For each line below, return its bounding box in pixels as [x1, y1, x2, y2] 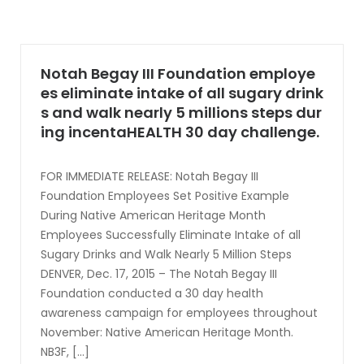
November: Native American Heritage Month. [41, 324, 293, 340]
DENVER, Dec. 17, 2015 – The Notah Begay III [41, 266, 277, 282]
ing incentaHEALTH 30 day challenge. [41, 122, 319, 142]
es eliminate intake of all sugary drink [41, 83, 323, 103]
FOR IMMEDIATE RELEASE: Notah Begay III [41, 168, 258, 184]
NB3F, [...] [41, 344, 89, 360]
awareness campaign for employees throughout [41, 305, 318, 321]
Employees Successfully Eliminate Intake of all [41, 227, 301, 243]
